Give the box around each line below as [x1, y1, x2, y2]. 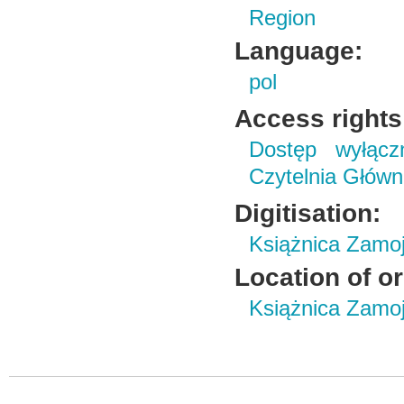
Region [249, 6, 317, 30]
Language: [234, 36, 363, 65]
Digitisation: [234, 198, 381, 227]
